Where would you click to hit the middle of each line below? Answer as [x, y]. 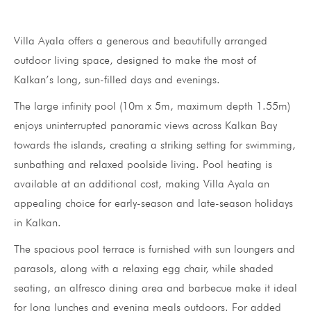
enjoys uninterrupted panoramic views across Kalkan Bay [145, 125]
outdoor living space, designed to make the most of [135, 60]
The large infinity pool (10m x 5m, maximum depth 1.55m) [152, 106]
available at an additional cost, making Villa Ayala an [142, 183]
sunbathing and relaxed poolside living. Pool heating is [143, 164]
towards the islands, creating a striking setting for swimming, [155, 144]
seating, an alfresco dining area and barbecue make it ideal [155, 287]
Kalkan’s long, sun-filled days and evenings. [117, 79]
